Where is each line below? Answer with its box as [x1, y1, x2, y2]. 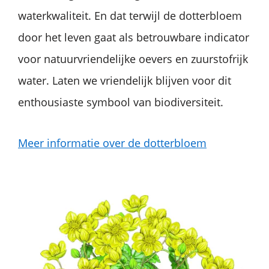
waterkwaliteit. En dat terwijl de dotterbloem [18, 8, 242, 23]
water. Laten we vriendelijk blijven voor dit [18, 73, 231, 88]
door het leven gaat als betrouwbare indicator [18, 30, 249, 45]
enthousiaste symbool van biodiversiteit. [18, 95, 223, 110]
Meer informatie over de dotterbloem [18, 136, 207, 151]
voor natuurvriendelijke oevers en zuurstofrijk [18, 52, 248, 67]
